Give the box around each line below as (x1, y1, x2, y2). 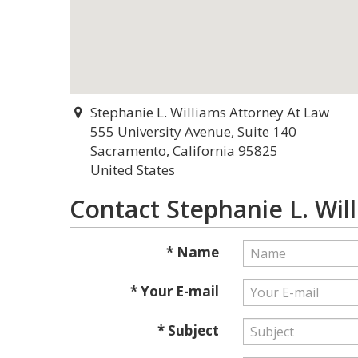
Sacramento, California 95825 (90, 141, 278, 160)
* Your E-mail (129, 282, 219, 300)
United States (90, 161, 175, 179)
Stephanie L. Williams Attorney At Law (89, 103, 329, 121)
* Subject (157, 321, 219, 340)
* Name (165, 243, 219, 261)
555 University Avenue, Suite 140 (90, 122, 296, 141)
